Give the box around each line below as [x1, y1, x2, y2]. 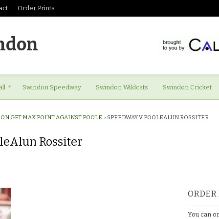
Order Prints [18, 4, 55, 12]
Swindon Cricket [163, 84, 212, 91]
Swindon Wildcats [96, 84, 148, 91]
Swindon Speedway [22, 84, 81, 91]
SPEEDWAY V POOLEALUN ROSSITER [107, 114, 209, 121]
